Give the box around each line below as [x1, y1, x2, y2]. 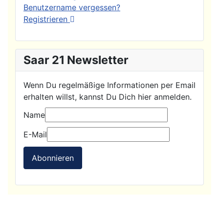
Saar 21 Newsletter [23, 53, 129, 67]
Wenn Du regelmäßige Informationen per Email [23, 80, 196, 90]
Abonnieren [32, 153, 74, 163]
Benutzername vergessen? [23, 2, 120, 13]
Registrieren [23, 14, 70, 24]
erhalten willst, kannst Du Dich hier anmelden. [23, 92, 192, 102]
